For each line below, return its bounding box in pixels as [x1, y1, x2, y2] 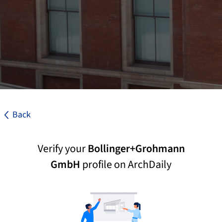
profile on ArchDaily [80, 157, 171, 172]
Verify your [37, 141, 88, 157]
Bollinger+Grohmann [87, 141, 185, 157]
